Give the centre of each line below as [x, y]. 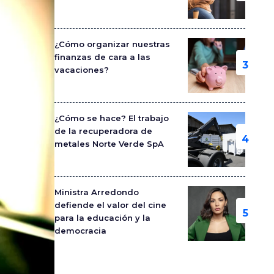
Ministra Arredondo [96, 192]
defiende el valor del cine [110, 205]
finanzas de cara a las [102, 57]
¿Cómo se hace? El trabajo [111, 118]
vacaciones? [81, 69]
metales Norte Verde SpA [109, 143]
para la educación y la [102, 217]
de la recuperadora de [103, 131]
